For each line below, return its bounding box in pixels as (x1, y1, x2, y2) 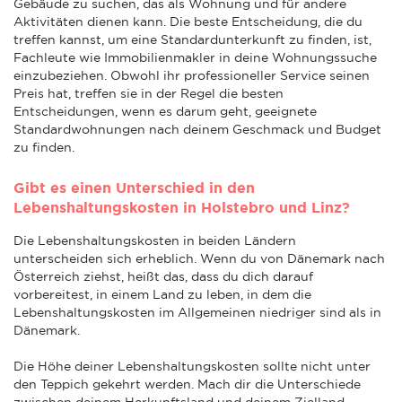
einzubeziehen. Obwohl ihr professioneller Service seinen (13, 67, 370, 83)
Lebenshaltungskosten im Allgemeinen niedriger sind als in (13, 304, 381, 319)
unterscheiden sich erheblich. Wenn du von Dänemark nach (13, 250, 385, 266)
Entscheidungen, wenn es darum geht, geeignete (13, 103, 317, 118)
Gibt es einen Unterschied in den (13, 179, 255, 196)
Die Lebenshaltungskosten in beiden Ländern (13, 232, 296, 248)
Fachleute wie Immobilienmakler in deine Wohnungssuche (13, 49, 377, 65)
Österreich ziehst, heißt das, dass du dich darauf (13, 268, 313, 284)
